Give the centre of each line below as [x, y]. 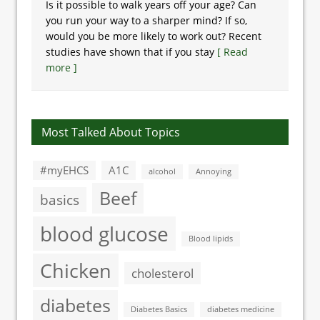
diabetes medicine [241, 309]
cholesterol [162, 273]
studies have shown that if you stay [131, 52]
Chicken [76, 270]
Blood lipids [211, 239]
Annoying [214, 171]
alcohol [162, 171]
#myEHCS [64, 170]
